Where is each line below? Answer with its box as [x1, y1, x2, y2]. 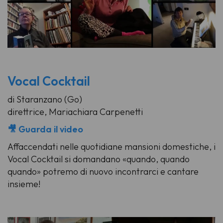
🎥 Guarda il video [7, 123, 83, 135]
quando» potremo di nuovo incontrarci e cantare [7, 166, 199, 178]
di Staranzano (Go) [7, 94, 82, 106]
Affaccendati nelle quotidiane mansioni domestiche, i [7, 141, 216, 153]
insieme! [7, 178, 40, 190]
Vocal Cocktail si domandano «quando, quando [7, 153, 190, 165]
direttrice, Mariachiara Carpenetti [7, 106, 143, 118]
